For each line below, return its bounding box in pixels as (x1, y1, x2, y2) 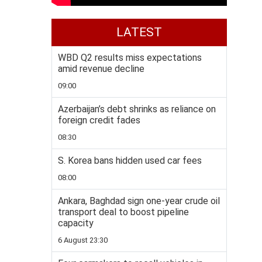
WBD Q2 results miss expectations (58, 52, 202, 63)
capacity (58, 218, 94, 229)
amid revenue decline (58, 63, 144, 74)
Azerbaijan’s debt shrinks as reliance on (58, 104, 216, 115)
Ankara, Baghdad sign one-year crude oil (58, 195, 220, 206)
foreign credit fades (58, 115, 140, 126)
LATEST (116, 25, 162, 39)
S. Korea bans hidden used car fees (58, 155, 202, 166)
